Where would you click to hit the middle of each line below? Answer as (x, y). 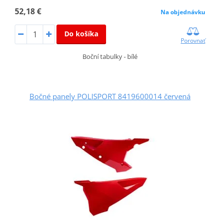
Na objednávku (183, 12)
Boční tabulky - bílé (110, 57)
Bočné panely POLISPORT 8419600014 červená (110, 96)
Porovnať (193, 41)
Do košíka (81, 34)
